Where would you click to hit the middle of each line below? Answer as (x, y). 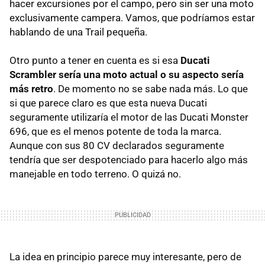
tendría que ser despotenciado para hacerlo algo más (129, 160)
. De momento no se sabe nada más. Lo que (151, 89)
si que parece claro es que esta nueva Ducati (108, 103)
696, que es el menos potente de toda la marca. (115, 132)
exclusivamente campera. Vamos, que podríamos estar (132, 18)
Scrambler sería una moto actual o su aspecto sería (127, 75)
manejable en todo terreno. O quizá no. (95, 174)
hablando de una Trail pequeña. (78, 32)
